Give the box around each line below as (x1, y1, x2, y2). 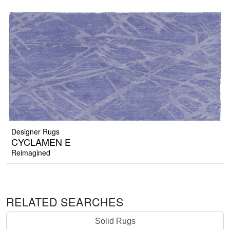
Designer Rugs (11, 126, 60, 137)
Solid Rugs (94, 217, 136, 226)
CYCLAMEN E (11, 135, 71, 149)
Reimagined (11, 147, 50, 158)
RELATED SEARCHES (6, 194, 124, 210)
